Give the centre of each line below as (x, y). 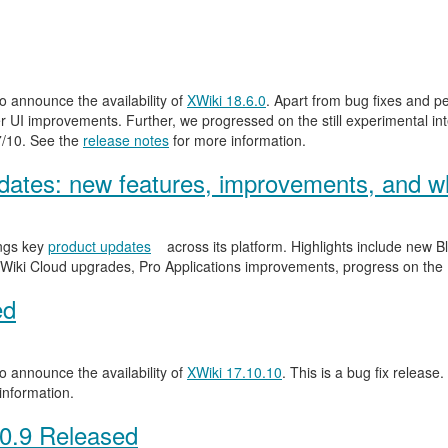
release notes (126, 140)
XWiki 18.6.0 (226, 100)
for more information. (237, 140)
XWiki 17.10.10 (234, 372)
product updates (99, 246)
